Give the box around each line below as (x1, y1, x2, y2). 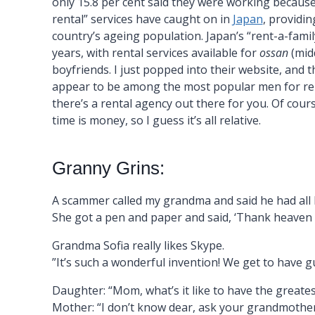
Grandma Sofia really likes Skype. (51, 238, 224, 253)
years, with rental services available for (51, 45, 259, 60)
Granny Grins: (51, 157, 165, 179)
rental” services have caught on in (51, 11, 233, 27)
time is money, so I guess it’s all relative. (51, 112, 261, 128)
